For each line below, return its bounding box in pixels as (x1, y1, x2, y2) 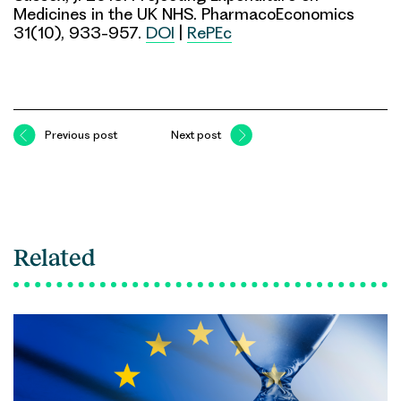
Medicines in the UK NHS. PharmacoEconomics (13, 4, 354, 24)
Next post (171, 128, 221, 142)
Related (13, 244, 96, 272)
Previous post (45, 128, 117, 142)
